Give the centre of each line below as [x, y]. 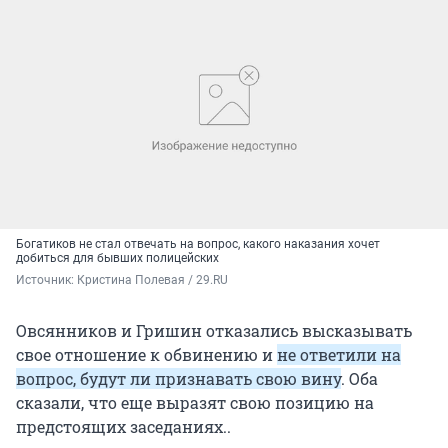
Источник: [46, 280]
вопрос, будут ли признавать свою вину [178, 379]
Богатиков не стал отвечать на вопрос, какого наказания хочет [198, 244]
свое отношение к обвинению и [146, 355]
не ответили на [339, 355]
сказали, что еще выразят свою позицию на [195, 403]
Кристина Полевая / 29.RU [152, 280]
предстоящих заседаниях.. [123, 427]
